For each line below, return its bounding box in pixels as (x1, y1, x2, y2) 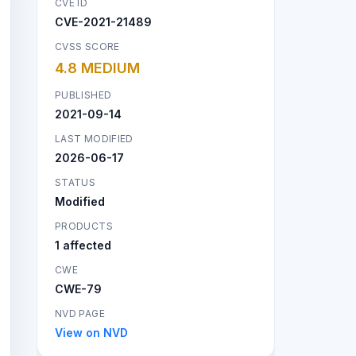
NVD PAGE (55, 307, 105, 319)
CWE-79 (55, 281, 102, 296)
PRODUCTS (55, 219, 113, 232)
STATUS (55, 176, 96, 188)
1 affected (55, 238, 111, 252)
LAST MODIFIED (55, 132, 133, 145)
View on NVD (55, 325, 128, 339)
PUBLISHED (55, 88, 112, 101)
